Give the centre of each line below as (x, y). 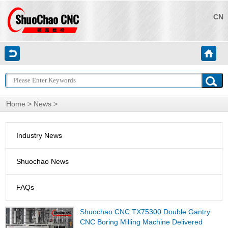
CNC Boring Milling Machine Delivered (141, 222)
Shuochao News (43, 161)
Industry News (39, 135)
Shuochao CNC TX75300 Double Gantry (145, 212)
